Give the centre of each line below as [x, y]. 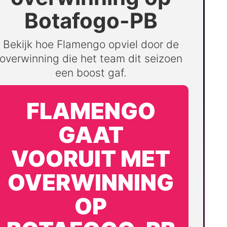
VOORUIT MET [91, 159]
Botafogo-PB [91, 21]
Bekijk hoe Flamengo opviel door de [91, 45]
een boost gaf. [91, 73]
